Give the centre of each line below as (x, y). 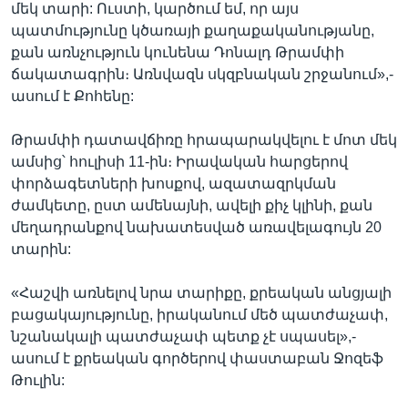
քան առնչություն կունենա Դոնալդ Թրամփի (178, 52)
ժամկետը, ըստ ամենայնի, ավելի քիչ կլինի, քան (192, 205)
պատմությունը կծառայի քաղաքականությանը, (193, 30)
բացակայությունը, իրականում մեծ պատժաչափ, (199, 314)
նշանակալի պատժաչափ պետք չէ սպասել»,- (184, 336)
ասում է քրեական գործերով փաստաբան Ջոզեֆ (197, 358)
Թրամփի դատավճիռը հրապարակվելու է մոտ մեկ (204, 139)
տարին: (41, 249)
